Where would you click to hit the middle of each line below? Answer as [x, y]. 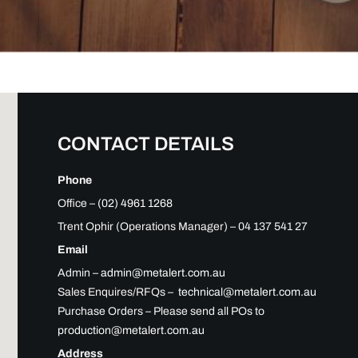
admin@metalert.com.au [162, 272]
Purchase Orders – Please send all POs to [161, 311]
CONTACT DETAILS [146, 143]
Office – [78, 203]
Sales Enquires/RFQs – [118, 292]
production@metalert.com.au [131, 330]
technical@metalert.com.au [247, 292]
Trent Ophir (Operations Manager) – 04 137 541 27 [183, 226]
